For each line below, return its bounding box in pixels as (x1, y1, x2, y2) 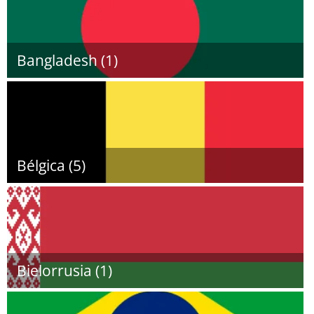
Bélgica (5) (17, 156, 86, 175)
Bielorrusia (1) (17, 261, 112, 280)
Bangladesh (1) (17, 50, 118, 70)
